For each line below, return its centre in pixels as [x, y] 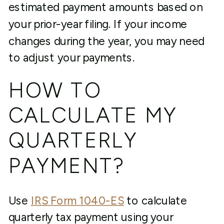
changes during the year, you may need [106, 41]
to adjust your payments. [71, 58]
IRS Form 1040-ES [77, 200]
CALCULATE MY [93, 115]
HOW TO [55, 90]
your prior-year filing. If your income [97, 24]
